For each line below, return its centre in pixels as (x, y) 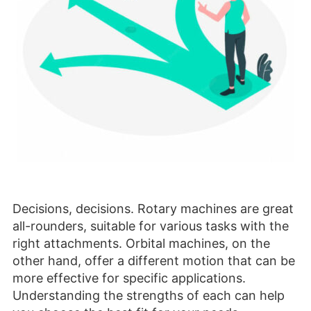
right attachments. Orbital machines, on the (141, 244)
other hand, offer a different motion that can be (154, 261)
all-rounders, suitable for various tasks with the (151, 226)
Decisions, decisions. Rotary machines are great (153, 209)
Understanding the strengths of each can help (149, 296)
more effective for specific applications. (129, 278)
